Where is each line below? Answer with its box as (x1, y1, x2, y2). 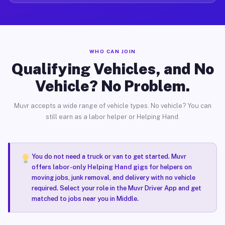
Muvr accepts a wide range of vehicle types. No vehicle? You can (14, 102, 211, 109)
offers (31, 163, 53, 171)
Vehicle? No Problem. (35, 77, 190, 95)
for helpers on (147, 163, 192, 171)
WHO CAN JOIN (89, 48, 136, 54)
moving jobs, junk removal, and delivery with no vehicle (31, 174, 195, 181)
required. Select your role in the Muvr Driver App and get (31, 184, 201, 192)
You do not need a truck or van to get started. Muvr (31, 153, 186, 160)
